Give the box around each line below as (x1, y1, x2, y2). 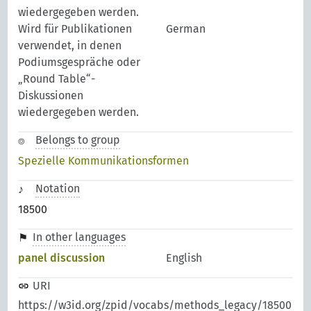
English (166, 251, 202, 264)
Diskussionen (18, 88, 84, 102)
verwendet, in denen (18, 38, 122, 52)
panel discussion (18, 251, 106, 264)
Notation (35, 181, 81, 195)
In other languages (33, 230, 126, 244)
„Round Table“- (18, 72, 96, 85)
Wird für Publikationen (18, 22, 133, 35)
